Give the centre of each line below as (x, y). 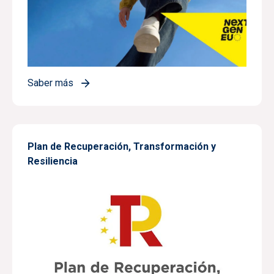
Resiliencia (53, 161)
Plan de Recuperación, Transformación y (122, 147)
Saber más (50, 83)
